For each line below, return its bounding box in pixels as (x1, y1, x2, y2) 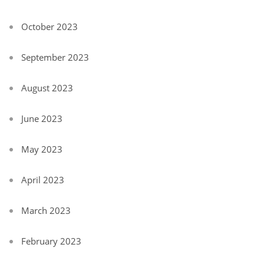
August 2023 (21, 82, 73, 94)
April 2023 (21, 174, 64, 186)
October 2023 (21, 21, 78, 33)
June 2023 (21, 113, 62, 125)
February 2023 (21, 235, 81, 247)
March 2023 (21, 204, 71, 217)
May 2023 (21, 143, 62, 156)
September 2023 (21, 51, 89, 64)
